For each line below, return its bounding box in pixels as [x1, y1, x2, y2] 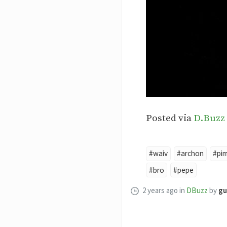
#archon [176, 148, 204, 159]
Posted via [146, 112, 194, 124]
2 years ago [142, 185, 178, 195]
